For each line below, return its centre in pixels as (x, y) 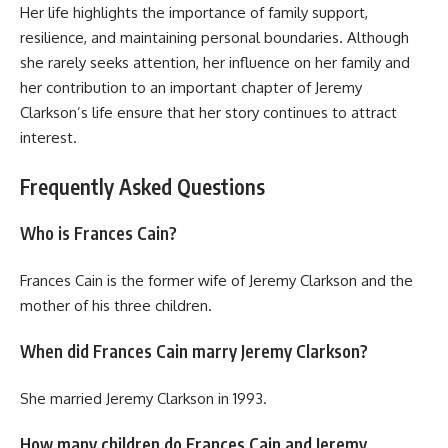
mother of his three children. (116, 305)
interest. (48, 138)
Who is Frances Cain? (98, 233)
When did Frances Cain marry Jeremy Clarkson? (194, 351)
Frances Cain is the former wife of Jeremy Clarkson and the (216, 280)
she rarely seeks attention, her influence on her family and (215, 63)
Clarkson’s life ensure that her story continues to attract (208, 113)
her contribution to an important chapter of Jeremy (191, 88)
